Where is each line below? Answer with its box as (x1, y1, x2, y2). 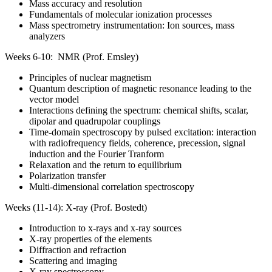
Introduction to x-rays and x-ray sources (29, 222, 182, 233)
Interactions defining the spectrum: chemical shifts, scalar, (29, 104, 248, 115)
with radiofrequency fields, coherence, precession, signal (29, 137, 245, 148)
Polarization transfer (29, 170, 106, 181)
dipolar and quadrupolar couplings (29, 115, 160, 126)
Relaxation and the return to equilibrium (29, 159, 182, 170)
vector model (29, 93, 79, 104)
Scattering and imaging (29, 255, 117, 266)
